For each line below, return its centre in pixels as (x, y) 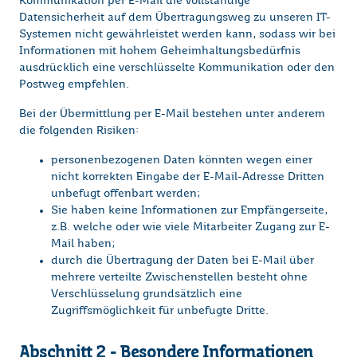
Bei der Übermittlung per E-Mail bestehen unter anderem (172, 114)
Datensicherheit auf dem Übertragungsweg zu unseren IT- (175, 18)
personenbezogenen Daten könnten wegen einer (182, 161)
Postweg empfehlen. (74, 85)
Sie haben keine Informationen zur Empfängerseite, (189, 211)
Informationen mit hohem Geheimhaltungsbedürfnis (160, 51)
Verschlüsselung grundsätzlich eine (147, 294)
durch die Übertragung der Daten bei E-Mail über (182, 261)
